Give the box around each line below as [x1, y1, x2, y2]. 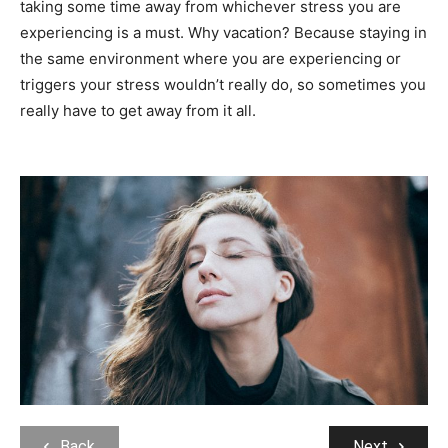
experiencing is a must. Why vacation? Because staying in [20, 23, 427, 43]
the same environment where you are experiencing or [20, 49, 401, 69]
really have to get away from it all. [20, 101, 256, 121]
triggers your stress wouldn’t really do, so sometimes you [20, 75, 426, 95]
